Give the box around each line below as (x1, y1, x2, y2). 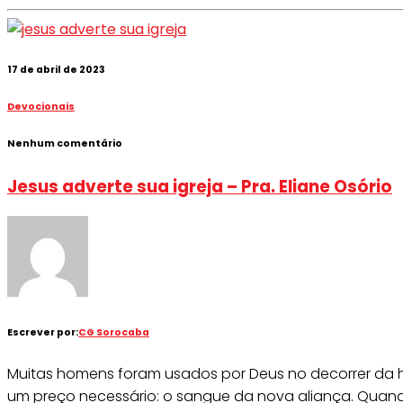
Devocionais (7, 99, 75, 113)
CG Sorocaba (78, 326, 149, 340)
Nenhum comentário (7, 136, 122, 150)
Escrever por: (7, 326, 78, 340)
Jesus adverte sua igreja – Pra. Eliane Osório (7, 174, 392, 199)
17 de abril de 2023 (7, 62, 105, 76)
